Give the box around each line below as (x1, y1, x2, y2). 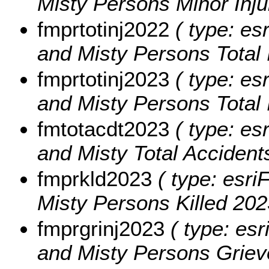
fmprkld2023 (37, 166, 152, 190)
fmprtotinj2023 (37, 67, 169, 91)
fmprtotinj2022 (37, 17, 169, 41)
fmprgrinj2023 (37, 216, 165, 240)
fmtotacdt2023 (37, 116, 169, 141)
